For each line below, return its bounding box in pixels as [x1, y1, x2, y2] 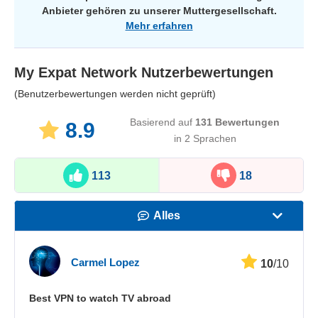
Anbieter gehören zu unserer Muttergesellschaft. [41, 4, 277, 16]
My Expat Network [14, 64, 137, 80]
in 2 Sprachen [173, 132, 236, 144]
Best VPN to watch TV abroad [29, 292, 171, 304]
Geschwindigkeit [124, 239, 211, 252]
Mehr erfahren [125, 19, 193, 31]
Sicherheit [138, 300, 192, 313]
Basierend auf [130, 116, 195, 128]
